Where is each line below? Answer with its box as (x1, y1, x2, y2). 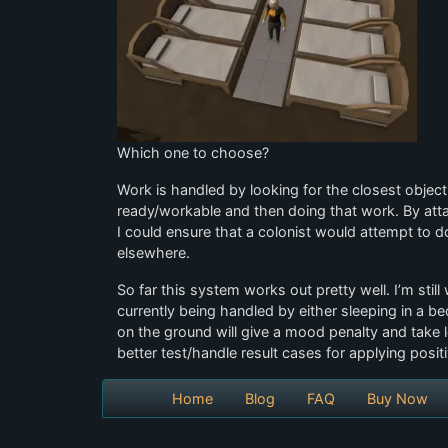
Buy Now (366, 390, 428, 407)
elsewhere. (117, 244, 190, 261)
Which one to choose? (117, 144, 269, 161)
